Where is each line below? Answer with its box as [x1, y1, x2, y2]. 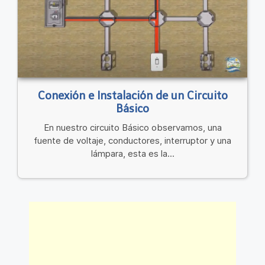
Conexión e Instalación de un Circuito [37, 89, 228, 103]
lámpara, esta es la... [91, 148, 174, 160]
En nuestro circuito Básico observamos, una [43, 122, 222, 134]
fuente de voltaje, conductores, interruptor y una [34, 135, 231, 147]
